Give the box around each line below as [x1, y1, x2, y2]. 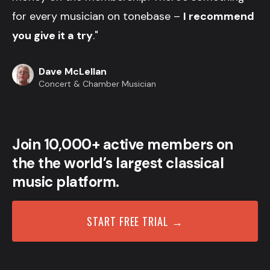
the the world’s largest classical [12, 153, 224, 172]
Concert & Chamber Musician [39, 78, 156, 89]
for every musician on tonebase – [12, 8, 183, 24]
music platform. [12, 172, 119, 191]
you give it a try [12, 28, 93, 43]
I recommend [183, 8, 254, 24]
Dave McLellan [39, 64, 107, 78]
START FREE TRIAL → [87, 213, 183, 229]
